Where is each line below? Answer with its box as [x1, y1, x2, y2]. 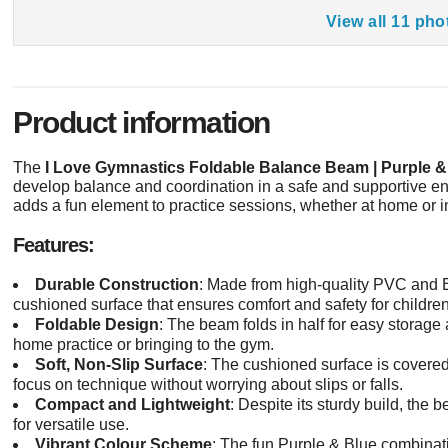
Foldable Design [35, 316, 160, 334]
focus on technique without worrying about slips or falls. [13, 376, 404, 394]
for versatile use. [13, 416, 130, 434]
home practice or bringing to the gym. [13, 336, 275, 354]
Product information [13, 106, 270, 140]
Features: [13, 234, 95, 257]
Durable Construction [35, 276, 200, 294]
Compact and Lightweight [35, 396, 231, 414]
